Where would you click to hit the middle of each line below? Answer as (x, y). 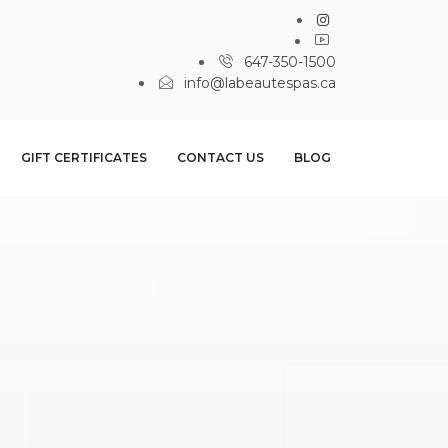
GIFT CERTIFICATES (84, 157)
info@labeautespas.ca (260, 83)
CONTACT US (220, 157)
